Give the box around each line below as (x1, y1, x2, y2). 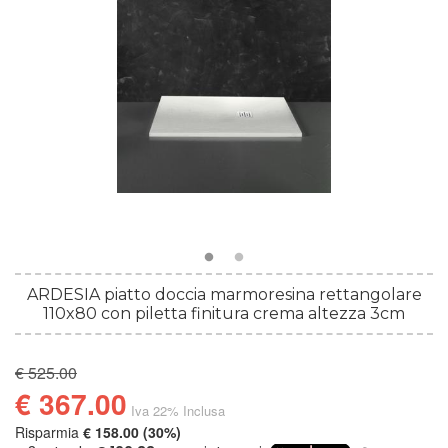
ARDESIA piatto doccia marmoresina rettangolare (26, 284, 422, 304)
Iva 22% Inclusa (131, 401, 225, 421)
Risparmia (15, 421, 83, 442)
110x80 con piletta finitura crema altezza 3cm (43, 303, 405, 323)
